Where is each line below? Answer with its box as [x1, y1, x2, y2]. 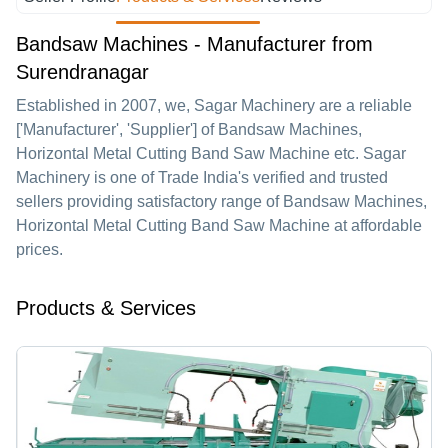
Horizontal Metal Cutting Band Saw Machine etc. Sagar [16, 145, 406, 162]
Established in [16, 97, 121, 114]
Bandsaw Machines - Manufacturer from [16, 33, 373, 55]
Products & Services [16, 297, 196, 319]
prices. [16, 241, 63, 258]
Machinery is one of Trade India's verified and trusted [16, 169, 388, 186]
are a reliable [315, 97, 412, 114]
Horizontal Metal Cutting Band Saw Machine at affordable [16, 217, 422, 234]
